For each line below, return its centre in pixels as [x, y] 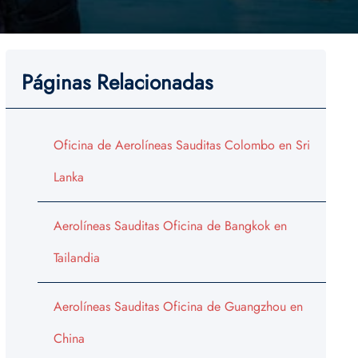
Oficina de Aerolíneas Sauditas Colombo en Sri [181, 145]
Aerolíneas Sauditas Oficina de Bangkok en [170, 225]
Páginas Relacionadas [117, 82]
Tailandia [76, 257]
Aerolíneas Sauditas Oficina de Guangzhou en [178, 306]
